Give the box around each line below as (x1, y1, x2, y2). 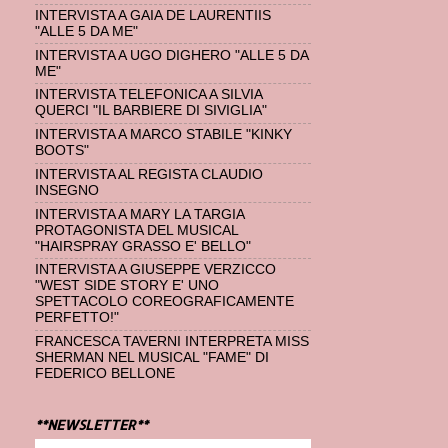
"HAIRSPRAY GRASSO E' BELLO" (35, 238, 251, 254)
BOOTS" (35, 143, 89, 159)
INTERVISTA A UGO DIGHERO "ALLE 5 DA (35, 47, 308, 63)
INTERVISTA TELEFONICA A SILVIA (35, 87, 262, 103)
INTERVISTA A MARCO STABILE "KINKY (35, 127, 292, 143)
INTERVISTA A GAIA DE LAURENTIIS (35, 7, 271, 23)
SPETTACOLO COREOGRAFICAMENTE (35, 294, 294, 310)
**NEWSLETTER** (35, 415, 148, 433)
